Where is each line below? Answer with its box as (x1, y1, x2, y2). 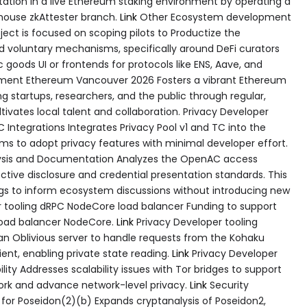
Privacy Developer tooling (134, 214, 258, 229)
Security (207, 278, 249, 292)
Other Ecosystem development (137, 10, 291, 24)
